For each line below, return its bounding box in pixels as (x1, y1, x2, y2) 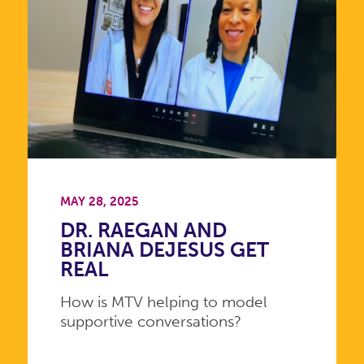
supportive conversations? (59, 312, 241, 331)
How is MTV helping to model (59, 292, 267, 312)
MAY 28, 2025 (59, 193, 139, 209)
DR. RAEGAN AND (59, 219, 227, 243)
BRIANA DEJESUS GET (59, 238, 269, 262)
